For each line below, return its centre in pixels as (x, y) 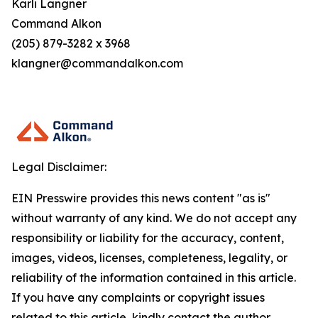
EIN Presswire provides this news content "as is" (141, 198)
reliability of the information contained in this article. (154, 278)
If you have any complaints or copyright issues (138, 297)
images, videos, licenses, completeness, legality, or (149, 258)
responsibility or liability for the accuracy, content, (148, 238)
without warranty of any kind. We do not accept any (154, 218)
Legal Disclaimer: (59, 167)
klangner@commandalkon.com (97, 63)
